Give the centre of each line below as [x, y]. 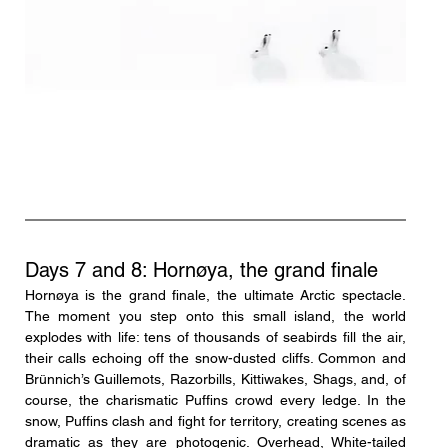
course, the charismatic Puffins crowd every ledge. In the [215, 399]
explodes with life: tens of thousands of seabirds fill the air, [215, 336]
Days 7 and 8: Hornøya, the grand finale [201, 269]
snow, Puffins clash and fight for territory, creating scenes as [215, 420]
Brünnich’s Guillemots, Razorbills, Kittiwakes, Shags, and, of [215, 378]
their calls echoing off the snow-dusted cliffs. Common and [215, 357]
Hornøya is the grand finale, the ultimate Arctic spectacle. [215, 294]
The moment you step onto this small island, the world [215, 315]
